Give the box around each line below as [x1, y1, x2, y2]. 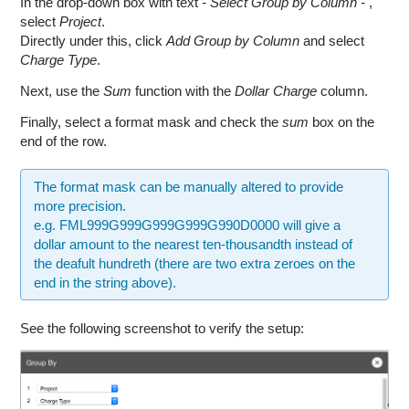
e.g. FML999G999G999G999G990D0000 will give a [34, 216, 341, 233]
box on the [309, 113, 375, 130]
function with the [131, 82, 236, 99]
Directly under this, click [20, 32, 167, 48]
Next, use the [20, 82, 104, 99]
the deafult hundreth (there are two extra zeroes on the [34, 255, 356, 271]
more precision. [34, 197, 127, 214]
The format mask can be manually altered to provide [34, 178, 344, 194]
